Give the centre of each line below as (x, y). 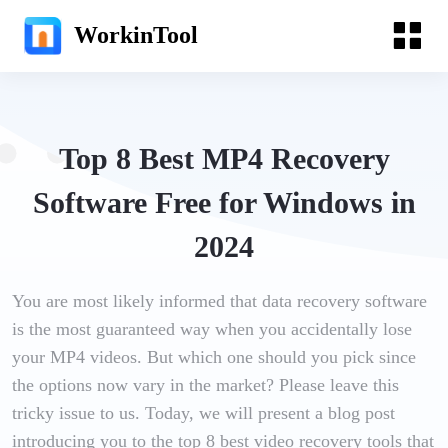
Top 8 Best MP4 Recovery (224, 159)
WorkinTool (136, 35)
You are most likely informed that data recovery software (219, 301)
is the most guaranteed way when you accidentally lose (211, 329)
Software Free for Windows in (224, 203)
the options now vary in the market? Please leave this (205, 385)
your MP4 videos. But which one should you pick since (213, 357)
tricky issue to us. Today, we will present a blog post (203, 413)
